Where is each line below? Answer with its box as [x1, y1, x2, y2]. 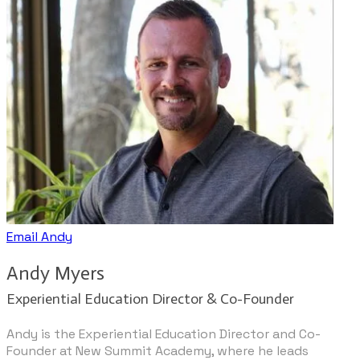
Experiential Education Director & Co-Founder [6, 290, 294, 309]
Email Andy [6, 228, 72, 246]
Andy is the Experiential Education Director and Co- [6, 325, 321, 343]
